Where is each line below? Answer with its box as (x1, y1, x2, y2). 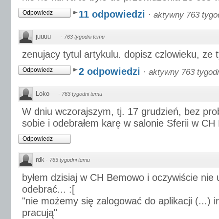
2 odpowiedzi (79, 66, 143, 77)
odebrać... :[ (22, 184, 75, 195)
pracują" (22, 207, 57, 218)
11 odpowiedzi (79, 9, 148, 20)
